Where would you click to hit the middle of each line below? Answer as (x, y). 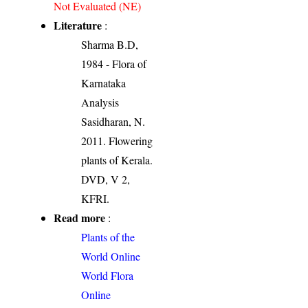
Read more (80, 217)
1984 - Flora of (114, 63)
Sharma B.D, (110, 44)
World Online (111, 256)
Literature (78, 25)
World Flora (108, 275)
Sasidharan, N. (113, 121)
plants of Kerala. (117, 159)
